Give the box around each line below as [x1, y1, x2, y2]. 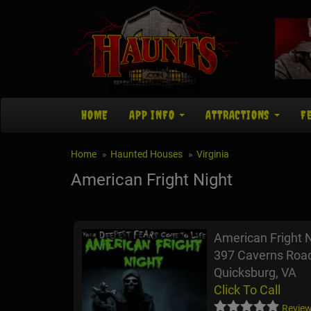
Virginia [196, 149, 229, 160]
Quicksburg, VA [214, 265, 296, 280]
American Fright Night [71, 170, 233, 190]
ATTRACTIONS [205, 108, 274, 123]
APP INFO [129, 108, 178, 123]
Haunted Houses [110, 149, 183, 160]
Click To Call [214, 283, 280, 298]
